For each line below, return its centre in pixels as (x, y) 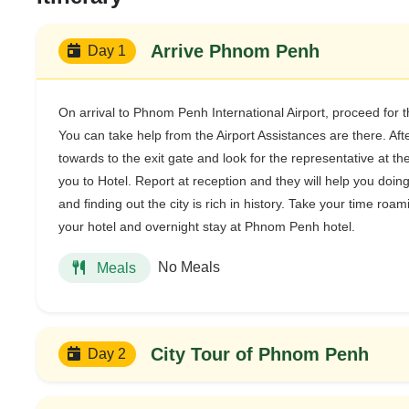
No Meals (189, 267)
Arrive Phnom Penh (235, 51)
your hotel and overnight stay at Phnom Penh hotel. (207, 226)
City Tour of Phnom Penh (259, 354)
